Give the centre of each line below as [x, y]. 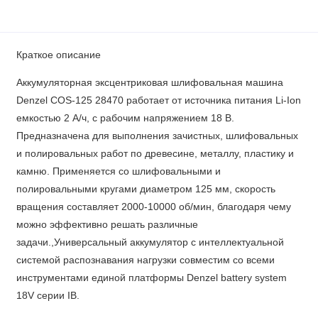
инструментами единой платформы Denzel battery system [151, 278]
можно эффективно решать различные [107, 224]
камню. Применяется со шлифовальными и [118, 171]
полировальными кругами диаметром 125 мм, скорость [146, 189]
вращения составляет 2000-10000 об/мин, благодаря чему [153, 207]
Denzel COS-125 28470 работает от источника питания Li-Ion [158, 100]
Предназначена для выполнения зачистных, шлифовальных [157, 136]
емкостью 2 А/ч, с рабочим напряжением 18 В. [125, 118]
